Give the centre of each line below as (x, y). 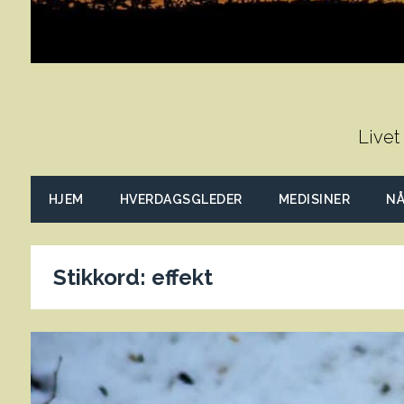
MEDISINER (314, 199)
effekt (182, 277)
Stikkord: (102, 277)
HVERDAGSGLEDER (181, 199)
